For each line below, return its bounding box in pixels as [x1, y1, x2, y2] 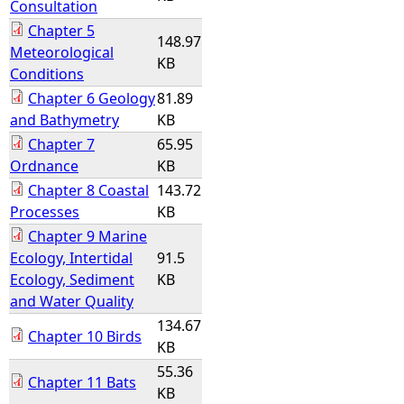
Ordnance [10, 156, 78, 176]
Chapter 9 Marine [28, 226, 147, 246]
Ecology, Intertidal [10, 248, 133, 268]
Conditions [10, 64, 84, 84]
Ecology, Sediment [10, 270, 134, 289]
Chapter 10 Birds [28, 326, 142, 346]
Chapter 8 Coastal [28, 180, 149, 200]
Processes [10, 202, 79, 222]
